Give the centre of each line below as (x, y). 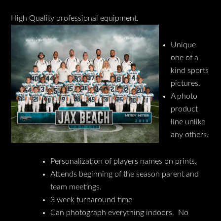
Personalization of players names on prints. (124, 161)
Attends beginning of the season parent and (125, 174)
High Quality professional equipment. (75, 18)
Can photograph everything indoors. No (120, 212)
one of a (185, 57)
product (184, 109)
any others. (190, 134)
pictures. (186, 83)
